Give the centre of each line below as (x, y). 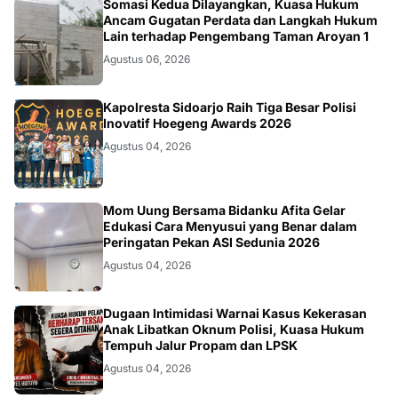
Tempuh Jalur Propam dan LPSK (200, 346)
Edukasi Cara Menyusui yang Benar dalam (230, 227)
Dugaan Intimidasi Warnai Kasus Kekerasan (235, 314)
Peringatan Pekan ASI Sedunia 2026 (211, 243)
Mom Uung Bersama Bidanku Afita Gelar (224, 211)
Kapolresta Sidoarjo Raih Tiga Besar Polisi (230, 107)
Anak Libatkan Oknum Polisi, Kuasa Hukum (234, 330)
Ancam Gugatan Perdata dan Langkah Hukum (240, 20)
